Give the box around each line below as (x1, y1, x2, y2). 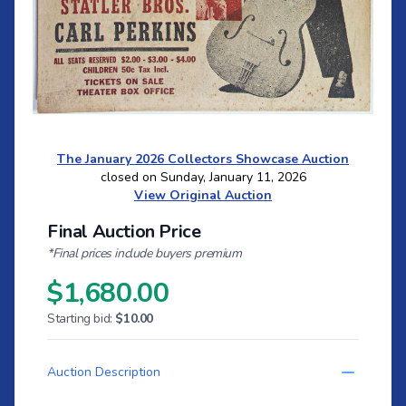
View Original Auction (134, 187, 272, 205)
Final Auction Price (47, 219, 201, 245)
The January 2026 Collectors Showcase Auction (57, 150, 349, 169)
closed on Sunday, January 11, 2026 (100, 169, 306, 187)
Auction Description (47, 363, 160, 382)
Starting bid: (47, 310, 116, 328)
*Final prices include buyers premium (47, 245, 242, 263)
